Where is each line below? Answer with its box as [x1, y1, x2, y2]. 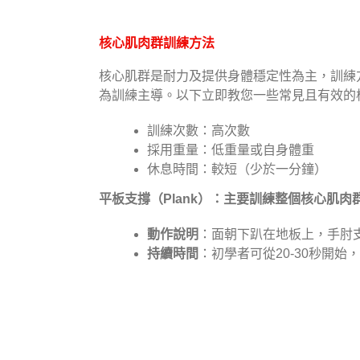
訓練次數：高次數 [147, 124, 250, 138]
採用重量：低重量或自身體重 [147, 143, 314, 157]
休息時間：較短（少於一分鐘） [147, 162, 327, 177]
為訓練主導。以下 [99, 88, 202, 103]
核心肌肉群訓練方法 [99, 35, 215, 50]
